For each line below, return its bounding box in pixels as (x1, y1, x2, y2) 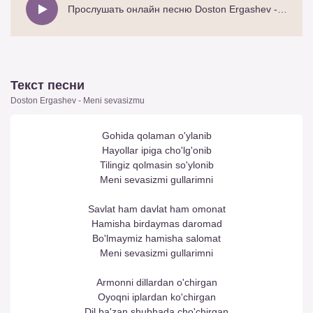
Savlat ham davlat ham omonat (87, 203, 226, 214)
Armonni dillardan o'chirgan (96, 276, 217, 288)
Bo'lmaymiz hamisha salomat (92, 232, 221, 244)
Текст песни (10, 78, 85, 92)
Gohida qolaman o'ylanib (101, 129, 212, 141)
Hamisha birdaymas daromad (91, 217, 222, 229)
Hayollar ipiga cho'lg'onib (101, 144, 212, 156)
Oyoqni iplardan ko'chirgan (97, 291, 216, 303)
